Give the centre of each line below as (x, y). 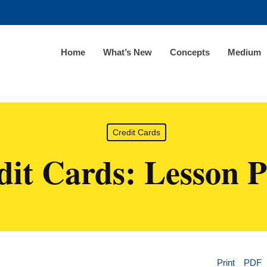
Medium (244, 52)
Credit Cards (136, 132)
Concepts (190, 52)
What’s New (128, 52)
